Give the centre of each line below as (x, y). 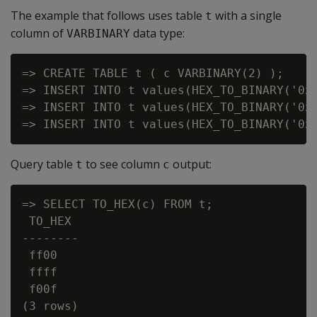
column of (39, 33)
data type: (157, 33)
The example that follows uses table (108, 16)
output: (191, 164)
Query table (43, 164)
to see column (123, 164)
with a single (247, 16)
